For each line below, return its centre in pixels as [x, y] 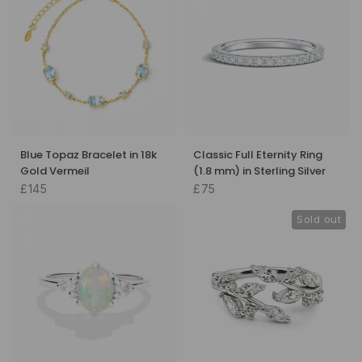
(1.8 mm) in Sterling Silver [259, 170]
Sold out [319, 219]
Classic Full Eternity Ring [258, 154]
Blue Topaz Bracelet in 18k [88, 154]
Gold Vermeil [55, 170]
